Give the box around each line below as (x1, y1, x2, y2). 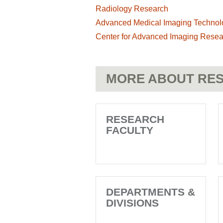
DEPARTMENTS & (106, 186, 195, 198)
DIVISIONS (106, 197, 159, 209)
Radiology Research (96, 4, 168, 13)
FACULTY (106, 124, 153, 136)
